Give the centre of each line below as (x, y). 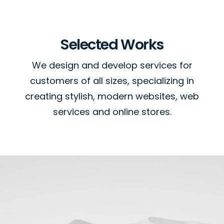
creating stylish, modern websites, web (112, 96)
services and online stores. (112, 112)
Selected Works (112, 44)
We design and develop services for (112, 65)
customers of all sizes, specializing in (112, 81)
